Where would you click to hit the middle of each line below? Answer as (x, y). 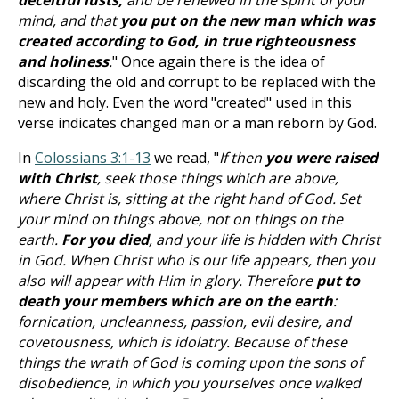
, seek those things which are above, (218, 178)
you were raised (322, 158)
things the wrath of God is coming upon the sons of (190, 362)
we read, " (185, 158)
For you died (105, 240)
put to (338, 281)
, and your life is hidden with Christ (265, 240)
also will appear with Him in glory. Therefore (167, 281)
